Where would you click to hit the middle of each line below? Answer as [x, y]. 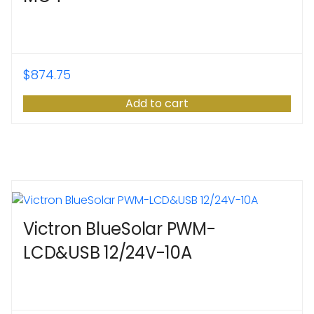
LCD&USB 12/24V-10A [108, 252]
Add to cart [157, 103]
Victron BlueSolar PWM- [120, 228]
